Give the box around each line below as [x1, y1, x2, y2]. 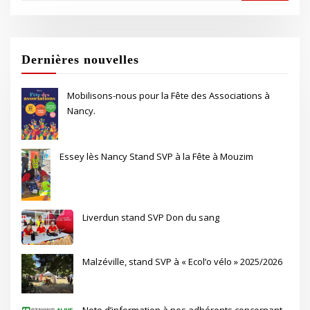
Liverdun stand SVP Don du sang [82, 211, 220, 224]
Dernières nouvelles [21, 52, 140, 66]
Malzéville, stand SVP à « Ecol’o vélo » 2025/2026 [82, 255, 283, 268]
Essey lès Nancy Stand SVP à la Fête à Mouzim [60, 150, 254, 163]
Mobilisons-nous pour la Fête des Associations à [67, 89, 271, 102]
